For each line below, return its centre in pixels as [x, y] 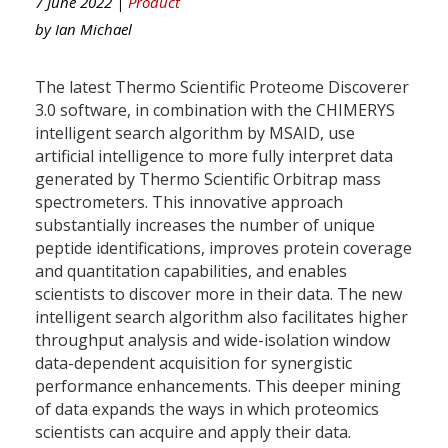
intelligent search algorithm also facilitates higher [221, 316]
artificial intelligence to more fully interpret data [214, 155]
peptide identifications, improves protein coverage [223, 247]
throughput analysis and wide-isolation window [212, 339]
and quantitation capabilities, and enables [191, 270]
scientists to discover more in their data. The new [218, 293]
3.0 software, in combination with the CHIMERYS [215, 109]
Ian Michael [93, 28]
